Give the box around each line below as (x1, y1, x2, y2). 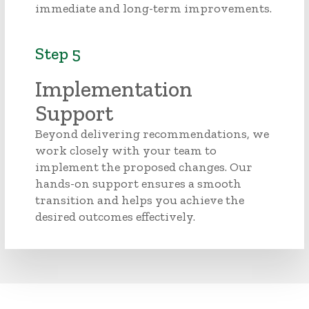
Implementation (34, 76, 192, 102)
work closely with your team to (34, 143, 217, 158)
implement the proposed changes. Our (34, 159, 252, 175)
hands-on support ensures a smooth (34, 176, 241, 191)
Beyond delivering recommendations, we (34, 126, 269, 141)
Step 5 (34, 43, 81, 63)
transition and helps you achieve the (34, 192, 244, 208)
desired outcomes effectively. (34, 209, 195, 224)
